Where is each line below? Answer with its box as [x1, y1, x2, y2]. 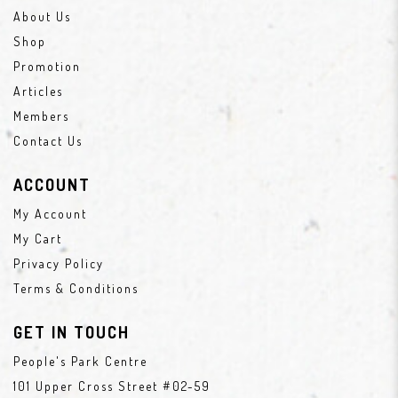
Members [13, 108, 69, 123]
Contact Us [13, 133, 83, 148]
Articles [13, 84, 63, 99]
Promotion [13, 59, 81, 74]
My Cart [13, 231, 62, 246]
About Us [13, 9, 71, 24]
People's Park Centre [13, 354, 147, 369]
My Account [13, 206, 87, 221]
